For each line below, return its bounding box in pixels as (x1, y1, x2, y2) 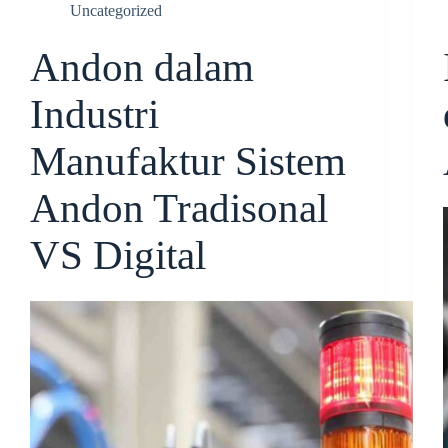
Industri (30, 92, 159, 137)
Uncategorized (70, 2, 162, 19)
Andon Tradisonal (30, 186, 328, 231)
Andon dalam (30, 45, 254, 90)
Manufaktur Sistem (30, 139, 346, 184)
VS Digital (30, 233, 206, 278)
